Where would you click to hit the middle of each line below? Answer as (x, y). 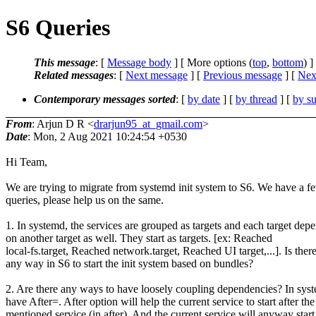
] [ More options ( (212, 62)
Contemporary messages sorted (105, 99)
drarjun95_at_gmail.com (148, 123)
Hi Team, (26, 162)
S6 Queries (58, 28)
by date (204, 99)
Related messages (74, 75)
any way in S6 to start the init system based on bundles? (129, 263)
